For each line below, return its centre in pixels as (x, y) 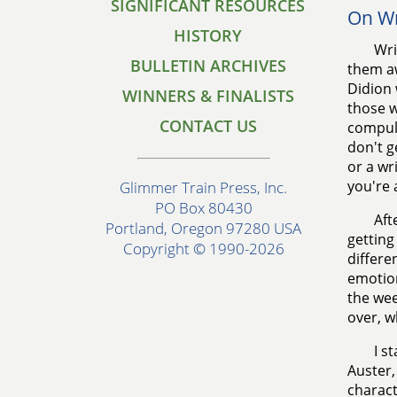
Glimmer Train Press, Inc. (203, 188)
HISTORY (208, 35)
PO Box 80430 (203, 208)
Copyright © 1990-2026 (203, 249)
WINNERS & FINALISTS (208, 96)
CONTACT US (208, 126)
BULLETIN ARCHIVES (208, 66)
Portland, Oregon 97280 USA (203, 229)
